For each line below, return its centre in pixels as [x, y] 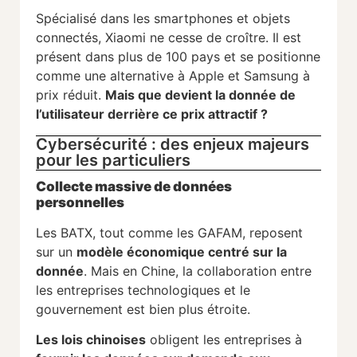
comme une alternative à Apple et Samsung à [173, 76]
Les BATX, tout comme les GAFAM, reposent [169, 232]
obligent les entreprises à [224, 339]
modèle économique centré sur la [182, 251]
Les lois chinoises [91, 339]
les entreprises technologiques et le [143, 290]
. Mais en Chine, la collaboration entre [198, 271]
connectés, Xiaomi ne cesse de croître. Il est [169, 38]
